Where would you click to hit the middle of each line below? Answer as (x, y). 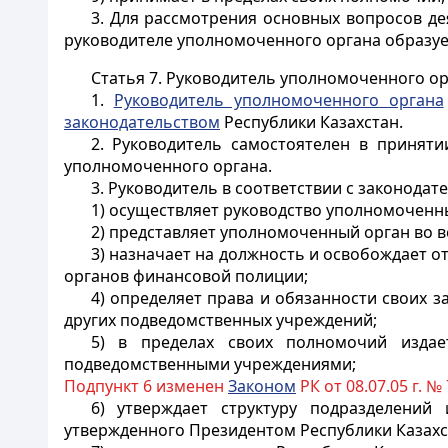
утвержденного (126, 430)
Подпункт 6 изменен (146, 386)
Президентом (244, 430)
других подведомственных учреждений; (220, 320)
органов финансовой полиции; (186, 276)
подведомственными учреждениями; (210, 364)
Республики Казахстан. (311, 122)
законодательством (142, 122)
